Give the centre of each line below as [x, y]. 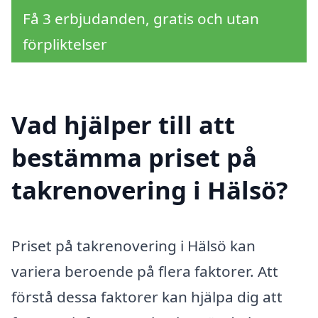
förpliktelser [65, 44]
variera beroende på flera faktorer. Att [145, 271]
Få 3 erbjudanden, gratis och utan [141, 18]
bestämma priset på [134, 157]
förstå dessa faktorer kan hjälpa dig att [147, 296]
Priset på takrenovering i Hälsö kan [133, 245]
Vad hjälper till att [123, 124]
